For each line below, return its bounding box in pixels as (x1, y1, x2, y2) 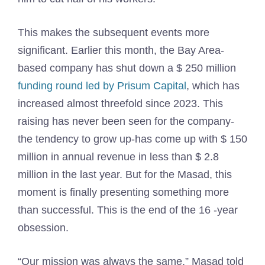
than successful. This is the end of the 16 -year (18, 204, 238, 216)
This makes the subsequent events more (18, 27, 209, 38)
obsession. (18, 222, 69, 234)
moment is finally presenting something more (18, 186, 229, 198)
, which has (186, 80, 240, 92)
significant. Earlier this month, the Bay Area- (18, 44, 224, 56)
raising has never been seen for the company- (18, 115, 234, 127)
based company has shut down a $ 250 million (18, 62, 236, 74)
